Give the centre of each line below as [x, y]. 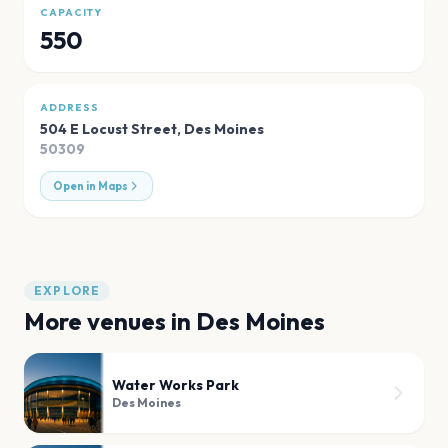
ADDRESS [69, 108]
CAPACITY [71, 13]
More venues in [110, 321]
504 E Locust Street [108, 129]
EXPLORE [67, 291]
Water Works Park [175, 385]
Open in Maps [90, 186]
